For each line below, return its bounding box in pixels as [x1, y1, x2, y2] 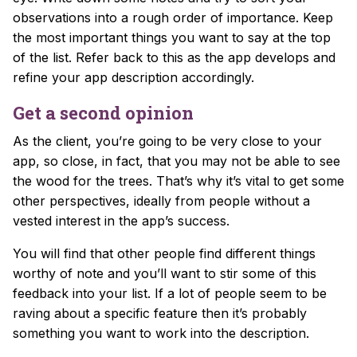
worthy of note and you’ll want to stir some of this [13, 265, 316, 281]
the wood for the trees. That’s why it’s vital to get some [13, 172, 344, 189]
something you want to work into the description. [13, 324, 309, 341]
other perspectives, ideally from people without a [13, 192, 310, 209]
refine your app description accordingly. [13, 69, 254, 85]
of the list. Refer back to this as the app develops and [13, 49, 335, 65]
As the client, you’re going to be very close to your [13, 132, 322, 149]
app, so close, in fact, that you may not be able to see [13, 152, 340, 169]
